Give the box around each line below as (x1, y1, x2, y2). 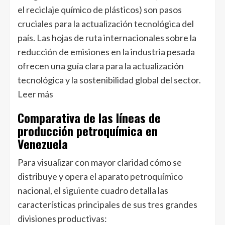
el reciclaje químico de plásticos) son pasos (18, 4, 182, 15)
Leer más (18, 88, 53, 99)
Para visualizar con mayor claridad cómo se (18, 156, 182, 168)
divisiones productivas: (18, 212, 107, 224)
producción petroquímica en (18, 121, 158, 140)
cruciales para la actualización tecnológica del (18, 18, 194, 29)
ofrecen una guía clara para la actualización (18, 60, 184, 71)
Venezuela (18, 134, 68, 153)
